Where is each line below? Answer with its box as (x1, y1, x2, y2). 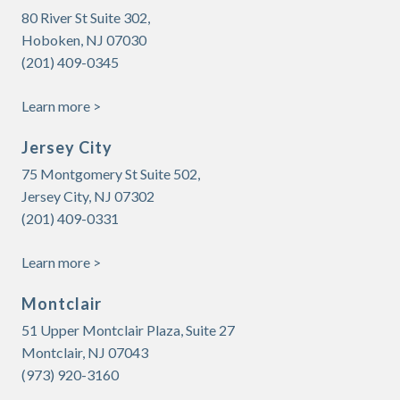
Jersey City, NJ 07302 (21, 187, 154, 204)
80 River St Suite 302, (21, 9, 150, 26)
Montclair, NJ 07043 (21, 344, 148, 361)
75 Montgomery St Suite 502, (21, 165, 200, 182)
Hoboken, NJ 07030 (21, 31, 146, 48)
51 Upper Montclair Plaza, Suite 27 (21, 321, 235, 338)
